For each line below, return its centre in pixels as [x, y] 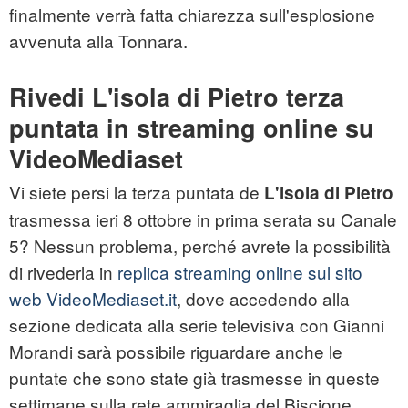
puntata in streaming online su [192, 128]
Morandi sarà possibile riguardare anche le [176, 352]
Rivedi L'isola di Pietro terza [177, 97]
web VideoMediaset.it [93, 299]
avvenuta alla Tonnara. [98, 41]
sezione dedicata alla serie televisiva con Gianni [197, 325]
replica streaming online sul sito [238, 272]
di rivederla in [61, 272]
